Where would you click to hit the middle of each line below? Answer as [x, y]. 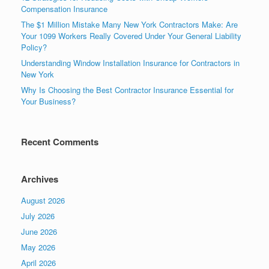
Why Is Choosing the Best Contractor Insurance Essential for [127, 89]
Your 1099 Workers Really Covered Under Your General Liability [131, 35]
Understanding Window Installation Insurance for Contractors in [130, 62]
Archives [40, 179]
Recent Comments [60, 141]
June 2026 [39, 231]
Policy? [34, 47]
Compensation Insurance [64, 8]
